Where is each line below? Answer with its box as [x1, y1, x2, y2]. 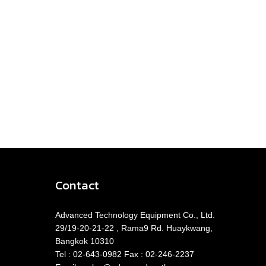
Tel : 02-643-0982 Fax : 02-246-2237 [55, 249, 195, 259]
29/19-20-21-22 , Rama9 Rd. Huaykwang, [55, 223, 213, 233]
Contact [55, 175, 100, 194]
